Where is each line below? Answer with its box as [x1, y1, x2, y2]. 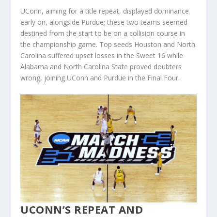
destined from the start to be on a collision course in [20, 29, 186, 38]
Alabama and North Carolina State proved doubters [20, 62, 182, 72]
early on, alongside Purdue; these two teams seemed [20, 17, 188, 27]
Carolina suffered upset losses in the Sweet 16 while [20, 51, 184, 61]
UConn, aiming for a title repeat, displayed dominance [20, 6, 189, 16]
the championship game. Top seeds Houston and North [20, 40, 196, 49]
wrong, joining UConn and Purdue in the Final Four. [20, 73, 180, 83]
